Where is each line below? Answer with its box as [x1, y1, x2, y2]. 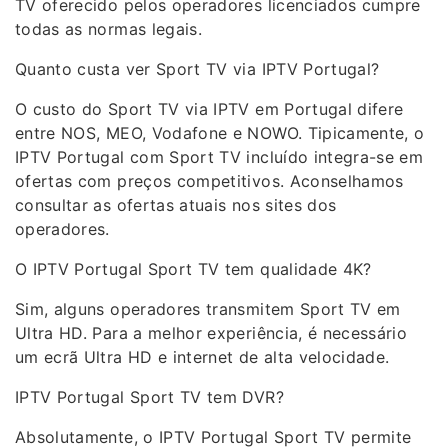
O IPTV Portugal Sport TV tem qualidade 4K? [15, 259, 372, 279]
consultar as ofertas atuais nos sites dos [15, 195, 337, 215]
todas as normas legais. [15, 19, 203, 39]
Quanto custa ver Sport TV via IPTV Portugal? [15, 59, 380, 79]
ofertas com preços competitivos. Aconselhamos [15, 171, 404, 191]
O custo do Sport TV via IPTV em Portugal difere [15, 99, 404, 119]
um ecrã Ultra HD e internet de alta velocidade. [15, 347, 390, 367]
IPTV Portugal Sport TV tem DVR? [15, 387, 284, 407]
